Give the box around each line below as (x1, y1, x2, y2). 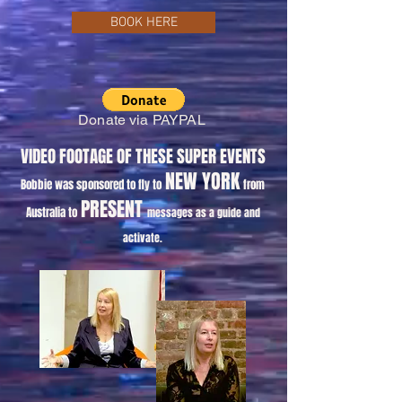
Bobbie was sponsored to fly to (21, 175, 162, 193)
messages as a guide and (146, 204, 260, 221)
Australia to (25, 203, 77, 221)
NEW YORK (165, 166, 240, 196)
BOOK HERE (109, 13, 178, 31)
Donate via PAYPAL (78, 110, 209, 128)
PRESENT (80, 194, 147, 223)
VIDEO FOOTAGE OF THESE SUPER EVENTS (20, 143, 266, 169)
